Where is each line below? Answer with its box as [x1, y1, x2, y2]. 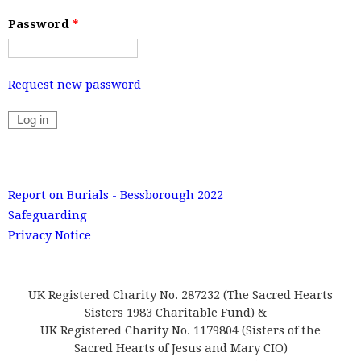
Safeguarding [8, 207, 87, 222]
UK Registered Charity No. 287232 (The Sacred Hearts [28, 287, 333, 302]
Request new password [8, 77, 141, 92]
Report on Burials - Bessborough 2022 [8, 188, 223, 203]
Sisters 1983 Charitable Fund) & [85, 305, 276, 320]
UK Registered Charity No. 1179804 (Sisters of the [40, 322, 321, 338]
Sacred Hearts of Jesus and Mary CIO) [73, 340, 288, 355]
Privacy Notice [8, 227, 91, 243]
